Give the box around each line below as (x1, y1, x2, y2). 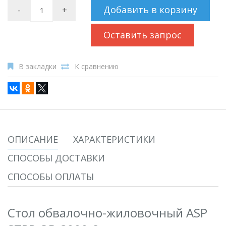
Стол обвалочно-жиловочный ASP (8, 204, 207, 221)
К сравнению (75, 62, 119, 71)
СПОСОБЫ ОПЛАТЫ (8, 171, 94, 183)
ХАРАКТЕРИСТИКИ (73, 133, 155, 145)
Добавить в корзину (103, 4, 197, 16)
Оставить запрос (103, 29, 182, 41)
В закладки (19, 62, 56, 71)
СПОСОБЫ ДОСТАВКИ (8, 152, 105, 164)
